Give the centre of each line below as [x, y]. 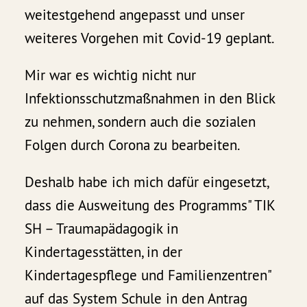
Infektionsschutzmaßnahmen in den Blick [150, 98]
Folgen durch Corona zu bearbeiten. [133, 145]
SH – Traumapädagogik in [102, 228]
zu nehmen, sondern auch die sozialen [140, 121]
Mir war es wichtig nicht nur [111, 75]
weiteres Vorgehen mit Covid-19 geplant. [150, 38]
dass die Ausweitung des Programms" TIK [150, 205]
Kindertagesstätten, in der [104, 251]
